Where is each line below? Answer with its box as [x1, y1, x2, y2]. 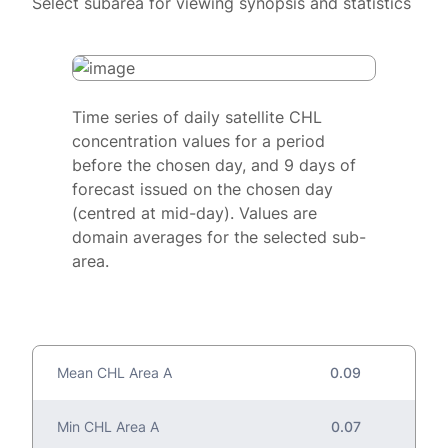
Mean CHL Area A [57, 364, 172, 382]
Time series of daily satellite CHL [72, 107, 322, 128]
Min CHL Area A [57, 418, 159, 436]
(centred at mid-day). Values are [72, 203, 317, 224]
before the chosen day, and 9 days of [72, 155, 356, 176]
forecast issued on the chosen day [72, 179, 333, 200]
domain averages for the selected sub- [72, 227, 366, 248]
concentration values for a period [72, 131, 325, 152]
